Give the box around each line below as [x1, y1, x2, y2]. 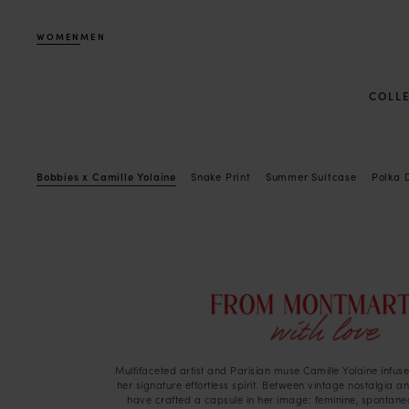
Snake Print [191, 168, 251, 184]
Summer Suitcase [265, 168, 357, 184]
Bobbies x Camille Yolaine [37, 168, 176, 184]
